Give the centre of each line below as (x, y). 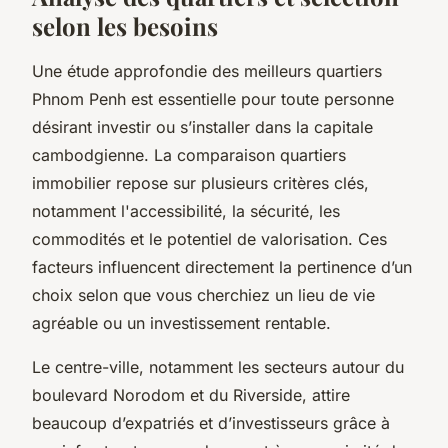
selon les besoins (125, 25)
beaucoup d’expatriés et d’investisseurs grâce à (211, 422)
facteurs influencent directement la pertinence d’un (222, 266)
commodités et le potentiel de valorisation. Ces (209, 238)
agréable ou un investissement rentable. (181, 322)
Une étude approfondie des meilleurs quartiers (207, 70)
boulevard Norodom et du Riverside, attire (191, 394)
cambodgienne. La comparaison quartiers (189, 154)
